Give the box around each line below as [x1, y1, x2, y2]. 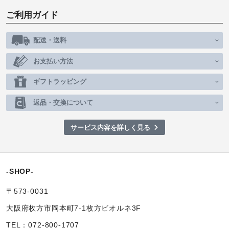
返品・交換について [33, 98, 93, 106]
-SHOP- [6, 168, 34, 176]
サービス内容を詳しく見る [70, 123, 150, 131]
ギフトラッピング [33, 78, 86, 86]
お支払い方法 [33, 57, 73, 65]
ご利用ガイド [6, 10, 58, 20]
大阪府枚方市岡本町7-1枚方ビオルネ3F [6, 204, 142, 213]
